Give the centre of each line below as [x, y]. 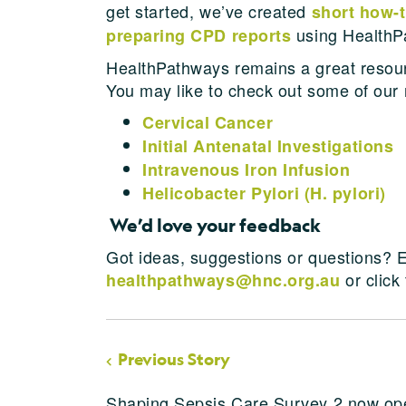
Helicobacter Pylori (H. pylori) [264, 193]
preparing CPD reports [199, 35]
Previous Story [174, 359]
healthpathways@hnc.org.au [223, 280]
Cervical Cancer [208, 122]
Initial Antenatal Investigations [268, 145]
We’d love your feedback [215, 225]
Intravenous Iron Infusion [246, 169]
